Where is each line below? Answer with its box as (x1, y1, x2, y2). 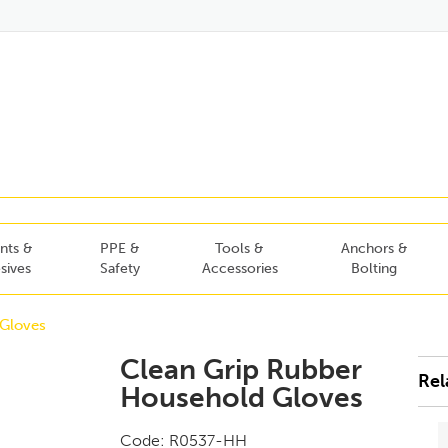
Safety (100, 260, 140, 277)
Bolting (351, 260, 397, 277)
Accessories (201, 260, 278, 277)
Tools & (215, 240, 264, 257)
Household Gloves (119, 381, 363, 414)
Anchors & (340, 240, 408, 257)
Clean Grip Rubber (119, 353, 362, 386)
